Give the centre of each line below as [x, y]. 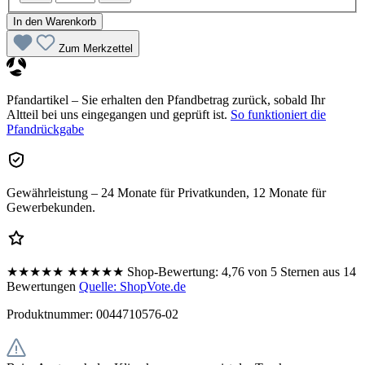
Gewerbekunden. [51, 208]
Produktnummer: [51, 314]
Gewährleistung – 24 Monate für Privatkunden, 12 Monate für [166, 193]
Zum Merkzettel [96, 49]
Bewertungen [43, 287]
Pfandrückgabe [45, 130]
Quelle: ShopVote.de [132, 287]
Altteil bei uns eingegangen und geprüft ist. [117, 115]
